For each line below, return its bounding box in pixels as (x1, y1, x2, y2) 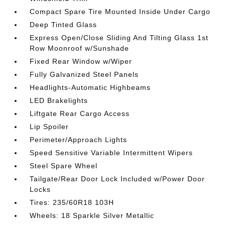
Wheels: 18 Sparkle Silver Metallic (30, 211, 155, 219)
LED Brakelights (30, 96, 88, 104)
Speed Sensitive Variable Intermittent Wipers (30, 148, 193, 157)
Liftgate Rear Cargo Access (30, 109, 130, 118)
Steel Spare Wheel (30, 161, 98, 170)
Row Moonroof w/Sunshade (30, 44, 130, 52)
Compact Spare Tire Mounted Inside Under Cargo (30, 7, 211, 16)
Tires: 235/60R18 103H (30, 198, 115, 206)
